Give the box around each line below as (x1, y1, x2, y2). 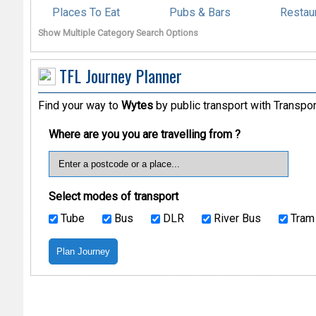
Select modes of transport (48, 190, 178, 204)
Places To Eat (51, 5, 120, 19)
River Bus (210, 212, 261, 226)
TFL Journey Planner (59, 62, 182, 88)
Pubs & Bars (169, 5, 231, 19)
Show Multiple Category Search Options (37, 27, 198, 38)
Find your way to (37, 99, 121, 113)
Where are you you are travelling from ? (48, 128, 241, 142)
